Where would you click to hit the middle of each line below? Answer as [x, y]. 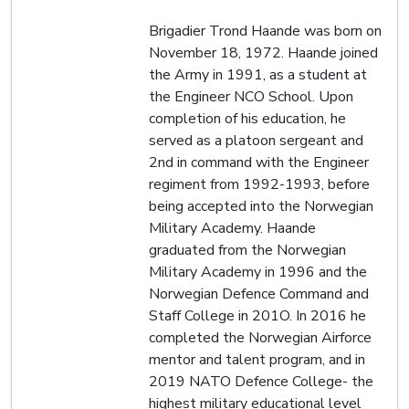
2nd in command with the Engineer [259, 162]
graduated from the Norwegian [247, 250]
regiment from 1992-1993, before [259, 184]
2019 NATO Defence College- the [261, 381]
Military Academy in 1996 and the [258, 272]
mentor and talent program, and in [257, 359]
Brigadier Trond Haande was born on [265, 31]
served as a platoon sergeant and [256, 140]
